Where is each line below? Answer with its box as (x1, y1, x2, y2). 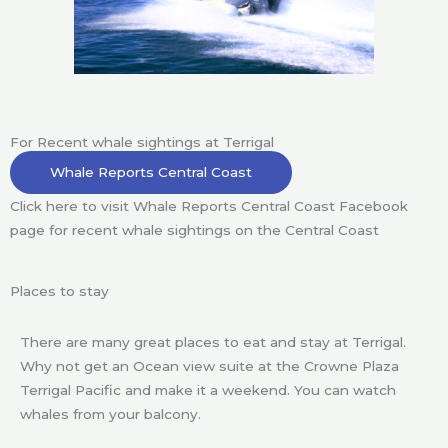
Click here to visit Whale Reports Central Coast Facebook (10, 197, 408, 214)
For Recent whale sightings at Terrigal (10, 133, 274, 150)
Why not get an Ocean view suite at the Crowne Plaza (20, 358, 399, 375)
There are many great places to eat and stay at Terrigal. (20, 334, 406, 351)
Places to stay (10, 283, 109, 300)
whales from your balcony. (20, 406, 201, 423)
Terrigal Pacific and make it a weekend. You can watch (20, 382, 396, 399)
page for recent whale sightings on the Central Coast (10, 221, 383, 238)
